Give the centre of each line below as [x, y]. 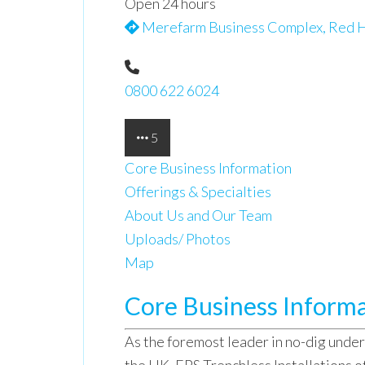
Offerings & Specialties [198, 191]
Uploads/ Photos [178, 239]
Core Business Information [208, 168]
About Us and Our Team [198, 215]
